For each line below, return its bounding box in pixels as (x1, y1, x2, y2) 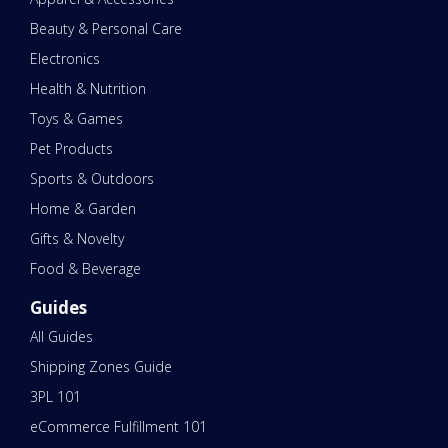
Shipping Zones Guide (30, 357, 172, 376)
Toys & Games (30, 109, 123, 128)
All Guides (30, 327, 93, 346)
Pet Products (30, 139, 113, 158)
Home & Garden (30, 199, 136, 218)
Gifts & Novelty (30, 229, 124, 248)
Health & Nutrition (30, 79, 146, 98)
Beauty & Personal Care (30, 19, 182, 38)
